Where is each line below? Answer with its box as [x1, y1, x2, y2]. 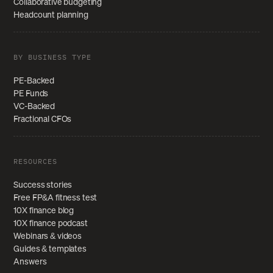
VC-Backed [13, 99, 55, 112]
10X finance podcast [13, 216, 88, 229]
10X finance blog [13, 204, 74, 216]
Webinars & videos [13, 229, 82, 241]
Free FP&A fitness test [13, 191, 97, 203]
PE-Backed [13, 74, 55, 86]
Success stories [13, 178, 73, 190]
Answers [13, 255, 47, 267]
